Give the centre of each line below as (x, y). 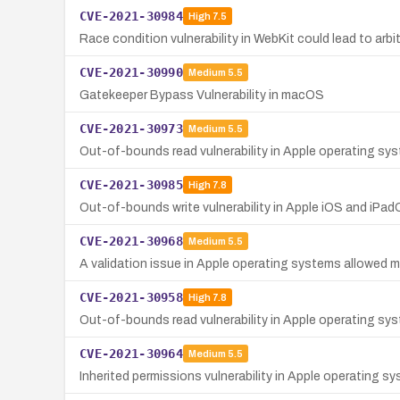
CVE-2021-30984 (131, 16)
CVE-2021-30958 (131, 297)
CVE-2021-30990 (131, 72)
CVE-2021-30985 (131, 184)
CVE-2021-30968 (131, 241)
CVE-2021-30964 (131, 353)
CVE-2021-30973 (131, 128)
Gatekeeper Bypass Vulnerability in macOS (202, 95)
